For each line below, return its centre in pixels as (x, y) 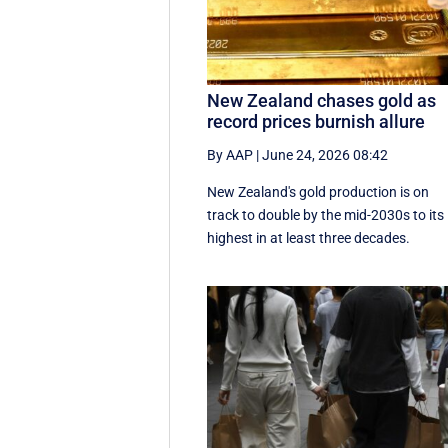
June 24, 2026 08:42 (325, 155)
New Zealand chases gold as (322, 101)
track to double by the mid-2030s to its (326, 215)
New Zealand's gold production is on (318, 192)
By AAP (230, 155)
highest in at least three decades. (309, 238)
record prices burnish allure (316, 122)
